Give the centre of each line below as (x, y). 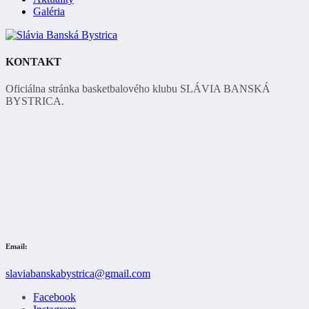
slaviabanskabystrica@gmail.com (78, 273)
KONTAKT (33, 61)
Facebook (54, 297)
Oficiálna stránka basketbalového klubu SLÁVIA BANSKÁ (138, 89)
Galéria (49, 11)
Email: (17, 246)
